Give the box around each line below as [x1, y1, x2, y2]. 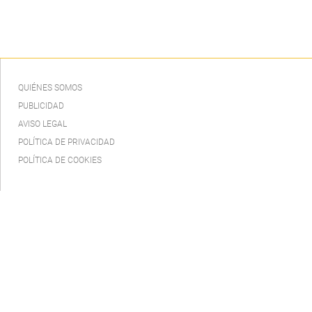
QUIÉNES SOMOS [18, 82, 82, 93]
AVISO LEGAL [18, 118, 67, 129]
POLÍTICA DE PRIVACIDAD [18, 136, 115, 147]
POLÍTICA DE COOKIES [18, 155, 102, 165]
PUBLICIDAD [18, 100, 64, 111]
